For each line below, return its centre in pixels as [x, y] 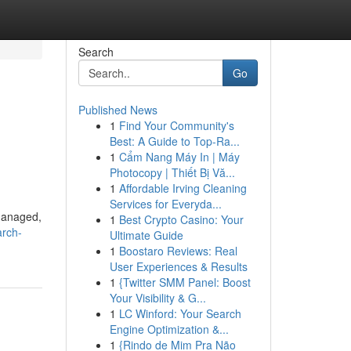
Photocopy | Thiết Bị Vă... [172, 172]
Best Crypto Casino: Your [181, 219]
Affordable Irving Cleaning [183, 188]
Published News [118, 110]
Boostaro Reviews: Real [178, 251]
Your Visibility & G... [157, 298]
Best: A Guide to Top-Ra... [174, 141]
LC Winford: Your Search [180, 313]
